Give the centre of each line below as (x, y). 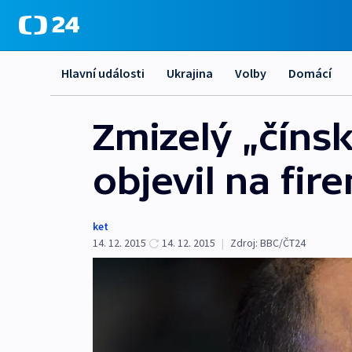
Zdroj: (244, 243)
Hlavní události (103, 73)
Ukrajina (190, 73)
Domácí (310, 73)
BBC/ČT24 (283, 243)
